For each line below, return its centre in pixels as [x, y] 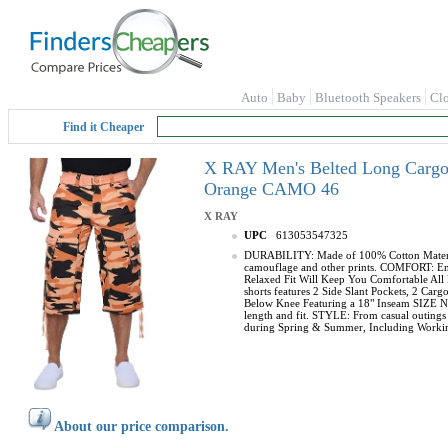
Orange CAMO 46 [271, 189]
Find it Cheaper [103, 127]
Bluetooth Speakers [368, 97]
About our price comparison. [141, 426]
